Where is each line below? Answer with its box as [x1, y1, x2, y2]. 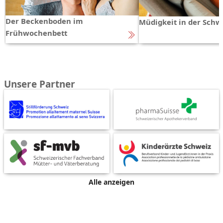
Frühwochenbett [5, 28, 67, 38]
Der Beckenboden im [5, 16, 83, 26]
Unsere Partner [4, 78, 75, 91]
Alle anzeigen [89, 177, 134, 187]
